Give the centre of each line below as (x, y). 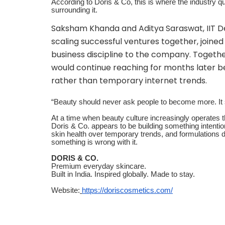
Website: (66, 190)
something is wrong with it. (94, 142)
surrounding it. (75, 10)
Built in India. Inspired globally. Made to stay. (123, 174)
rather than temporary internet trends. (129, 80)
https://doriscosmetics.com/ (127, 190)
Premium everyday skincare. (99, 166)
